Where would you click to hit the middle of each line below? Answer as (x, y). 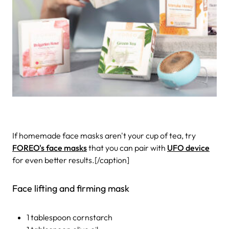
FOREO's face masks (50, 148)
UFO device (188, 148)
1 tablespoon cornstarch (70, 217)
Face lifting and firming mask (71, 189)
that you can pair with (127, 148)
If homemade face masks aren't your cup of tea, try (104, 136)
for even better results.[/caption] (71, 160)
